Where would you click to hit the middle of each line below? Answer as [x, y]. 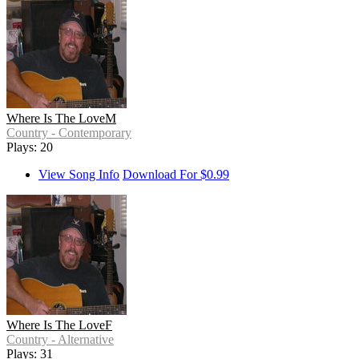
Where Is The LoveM [61, 119]
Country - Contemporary [69, 133]
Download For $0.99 [176, 175]
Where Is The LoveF [59, 325]
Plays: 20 [30, 147]
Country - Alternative [60, 340]
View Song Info [79, 175]
